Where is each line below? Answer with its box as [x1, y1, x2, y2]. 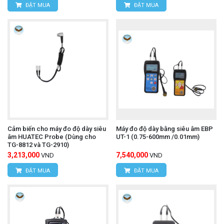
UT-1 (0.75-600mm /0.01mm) [115, 132, 199, 140]
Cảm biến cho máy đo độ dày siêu [7, 124, 106, 132]
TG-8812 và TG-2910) [7, 140, 69, 148]
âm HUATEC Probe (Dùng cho [7, 132, 96, 140]
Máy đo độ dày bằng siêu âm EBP [115, 124, 213, 132]
